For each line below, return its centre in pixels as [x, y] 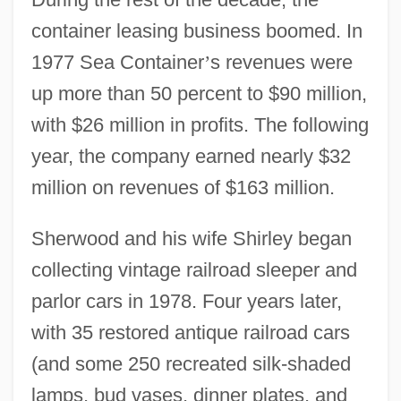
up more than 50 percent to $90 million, [199, 93]
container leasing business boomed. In [196, 30]
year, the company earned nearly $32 [191, 156]
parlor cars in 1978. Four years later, [186, 301]
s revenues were [281, 62]
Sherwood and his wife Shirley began [191, 238]
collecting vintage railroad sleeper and [194, 269]
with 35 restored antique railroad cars [190, 332]
